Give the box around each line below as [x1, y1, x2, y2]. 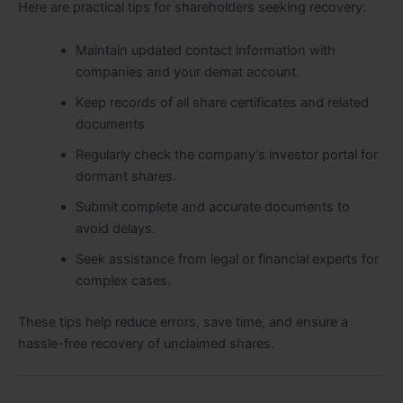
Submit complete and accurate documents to [75, 198, 350, 215]
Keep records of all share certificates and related [75, 94, 369, 111]
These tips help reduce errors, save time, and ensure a [18, 313, 348, 330]
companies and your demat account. [75, 63, 300, 80]
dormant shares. [75, 167, 176, 184]
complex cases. [75, 272, 171, 289]
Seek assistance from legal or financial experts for [75, 250, 379, 267]
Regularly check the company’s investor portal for [75, 146, 378, 163]
